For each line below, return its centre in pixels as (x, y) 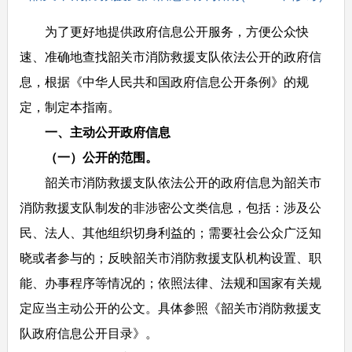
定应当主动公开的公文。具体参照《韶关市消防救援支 (170, 308)
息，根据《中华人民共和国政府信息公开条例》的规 (164, 82)
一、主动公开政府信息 (107, 132)
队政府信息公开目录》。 (88, 333)
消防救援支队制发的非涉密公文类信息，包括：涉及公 (170, 207)
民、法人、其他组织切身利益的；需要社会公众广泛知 (170, 233)
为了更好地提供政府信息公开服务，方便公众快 (164, 31)
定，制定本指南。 (70, 107)
